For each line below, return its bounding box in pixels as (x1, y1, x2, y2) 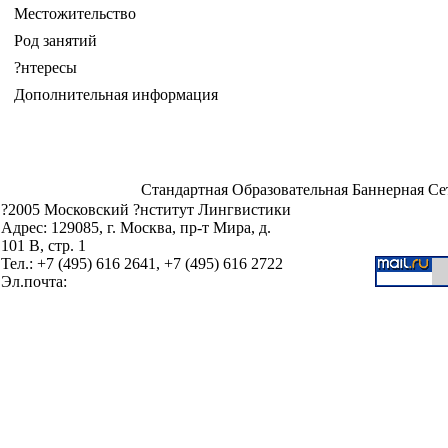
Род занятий (14, 32, 97, 49)
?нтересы (14, 59, 77, 76)
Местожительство (14, 5, 136, 22)
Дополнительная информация (14, 86, 218, 103)
